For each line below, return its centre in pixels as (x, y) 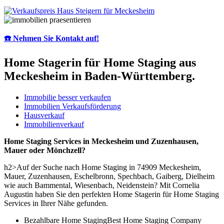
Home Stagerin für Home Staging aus (100, 62)
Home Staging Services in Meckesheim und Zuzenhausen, (101, 141)
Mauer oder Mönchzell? (45, 150)
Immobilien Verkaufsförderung (72, 106)
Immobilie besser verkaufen (67, 97)
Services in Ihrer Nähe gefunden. (56, 203)
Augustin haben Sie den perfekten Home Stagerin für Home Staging (111, 194)
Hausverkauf (44, 115)
